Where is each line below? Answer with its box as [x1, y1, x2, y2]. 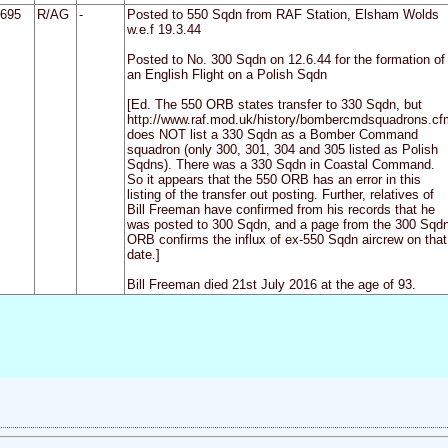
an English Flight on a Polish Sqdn [126, 67, 327, 83]
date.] [126, 247, 160, 263]
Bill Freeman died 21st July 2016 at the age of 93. [126, 277, 416, 293]
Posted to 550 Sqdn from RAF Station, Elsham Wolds [126, 7, 439, 23]
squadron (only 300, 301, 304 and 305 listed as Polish [126, 142, 438, 158]
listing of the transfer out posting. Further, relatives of [126, 187, 434, 203]
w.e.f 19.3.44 [126, 22, 201, 38]
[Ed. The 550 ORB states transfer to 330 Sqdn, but [126, 97, 422, 113]
